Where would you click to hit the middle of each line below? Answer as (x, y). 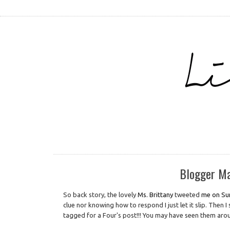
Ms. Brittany (156, 195)
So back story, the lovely (101, 195)
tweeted (187, 195)
